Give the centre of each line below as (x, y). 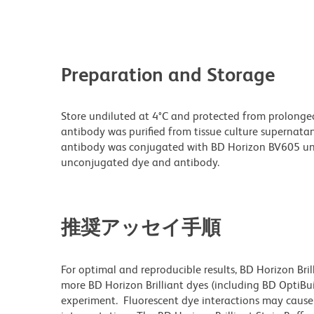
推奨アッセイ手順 (141, 227)
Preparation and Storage (168, 75)
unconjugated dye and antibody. (140, 163)
